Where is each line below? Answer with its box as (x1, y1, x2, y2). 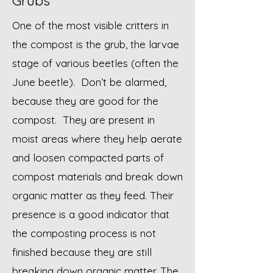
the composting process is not (12, 227, 156, 239)
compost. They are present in (12, 113, 155, 126)
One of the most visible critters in (12, 19, 169, 32)
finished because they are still (12, 246, 152, 258)
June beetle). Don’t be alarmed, (12, 76, 166, 88)
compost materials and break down (12, 170, 183, 183)
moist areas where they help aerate (12, 132, 182, 145)
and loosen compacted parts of (12, 151, 164, 164)
